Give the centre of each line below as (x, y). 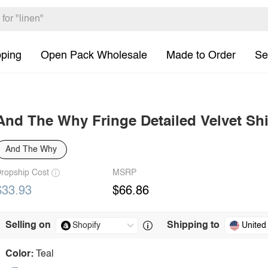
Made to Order (201, 55)
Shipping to (193, 226)
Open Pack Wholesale (94, 55)
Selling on (28, 226)
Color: (19, 254)
